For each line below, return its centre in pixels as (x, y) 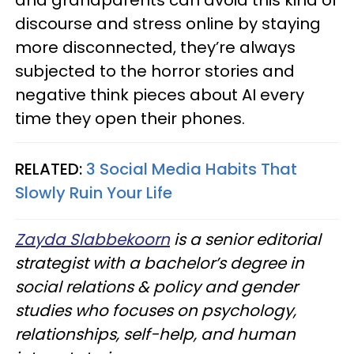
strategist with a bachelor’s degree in (160, 263)
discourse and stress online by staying (168, 24)
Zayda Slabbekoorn (92, 239)
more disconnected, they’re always (155, 47)
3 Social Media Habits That (192, 169)
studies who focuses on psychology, (156, 311)
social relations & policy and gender (156, 287)
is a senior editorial (245, 239)
